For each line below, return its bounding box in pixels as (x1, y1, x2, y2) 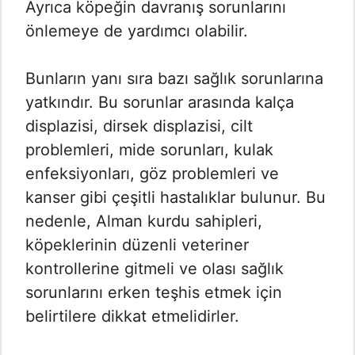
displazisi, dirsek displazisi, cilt (25, 116, 253, 136)
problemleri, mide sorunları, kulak (25, 139, 273, 159)
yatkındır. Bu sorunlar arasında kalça (25, 92, 294, 112)
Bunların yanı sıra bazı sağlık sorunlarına (25, 68, 323, 88)
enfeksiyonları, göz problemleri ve (25, 163, 279, 183)
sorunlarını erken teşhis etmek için (25, 282, 282, 302)
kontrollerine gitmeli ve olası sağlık (25, 258, 284, 278)
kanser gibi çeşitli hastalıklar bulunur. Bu (25, 187, 326, 207)
